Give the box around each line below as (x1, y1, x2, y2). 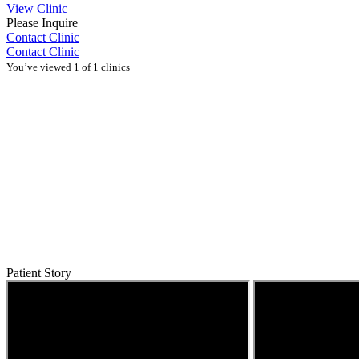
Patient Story (6, 265, 71, 280)
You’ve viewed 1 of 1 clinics (6, 60, 130, 73)
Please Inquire (6, 15, 78, 30)
